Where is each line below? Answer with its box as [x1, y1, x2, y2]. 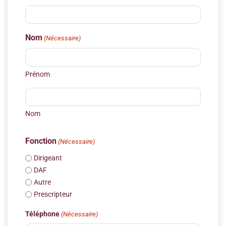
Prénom [25, 70, 50, 78]
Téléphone [25, 210, 60, 218]
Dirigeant [34, 153, 62, 162]
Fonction [25, 136, 56, 146]
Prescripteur [34, 190, 72, 198]
